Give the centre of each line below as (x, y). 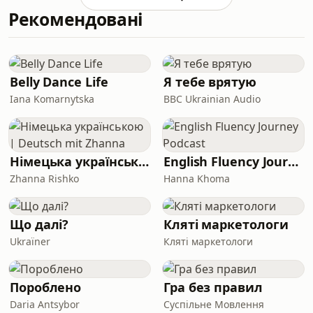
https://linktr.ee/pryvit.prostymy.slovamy (161, 16)
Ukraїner (30, 241)
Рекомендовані (76, 19)
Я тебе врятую (210, 82)
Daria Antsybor (45, 304)
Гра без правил (213, 287)
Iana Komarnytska (52, 99)
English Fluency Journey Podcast (293, 161)
